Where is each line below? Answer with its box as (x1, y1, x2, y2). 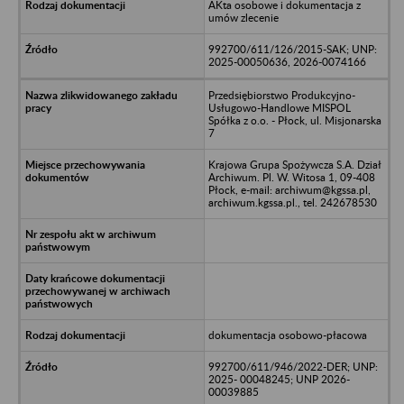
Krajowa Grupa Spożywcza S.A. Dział (207, 157, 381, 171)
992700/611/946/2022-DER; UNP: (207, 359, 378, 373)
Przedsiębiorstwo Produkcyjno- (207, 87, 355, 102)
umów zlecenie (207, 10, 279, 24)
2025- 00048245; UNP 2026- (207, 372, 350, 386)
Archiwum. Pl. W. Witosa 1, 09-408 (207, 170, 375, 184)
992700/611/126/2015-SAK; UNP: (207, 41, 377, 56)
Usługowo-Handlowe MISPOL (207, 100, 351, 115)
